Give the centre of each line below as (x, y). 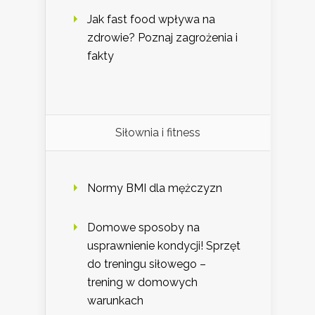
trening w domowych (142, 283)
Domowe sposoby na (143, 228)
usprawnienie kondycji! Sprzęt (164, 246)
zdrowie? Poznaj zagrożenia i (162, 38)
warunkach (115, 301)
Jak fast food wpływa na (151, 20)
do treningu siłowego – (147, 264)
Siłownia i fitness (158, 133)
